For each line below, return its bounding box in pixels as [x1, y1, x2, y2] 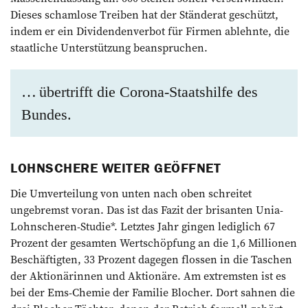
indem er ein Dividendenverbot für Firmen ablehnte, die [10, 23, 289, 38]
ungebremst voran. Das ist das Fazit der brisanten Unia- [10, 201, 283, 217]
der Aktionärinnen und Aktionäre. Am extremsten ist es [10, 267, 286, 283]
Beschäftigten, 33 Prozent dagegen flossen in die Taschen [10, 251, 292, 267]
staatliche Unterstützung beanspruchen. [10, 39, 208, 55]
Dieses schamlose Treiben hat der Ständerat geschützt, [10, 6, 278, 22]
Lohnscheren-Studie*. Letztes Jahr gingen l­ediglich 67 [10, 218, 275, 234]
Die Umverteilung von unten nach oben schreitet [10, 185, 252, 201]
